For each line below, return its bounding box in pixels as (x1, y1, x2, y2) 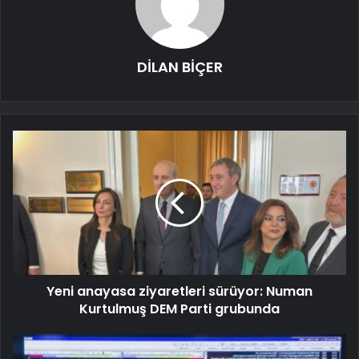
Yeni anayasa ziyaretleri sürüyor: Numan (46, 282, 313, 301)
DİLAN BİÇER (136, 57, 223, 78)
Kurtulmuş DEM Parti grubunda (79, 300, 280, 319)
